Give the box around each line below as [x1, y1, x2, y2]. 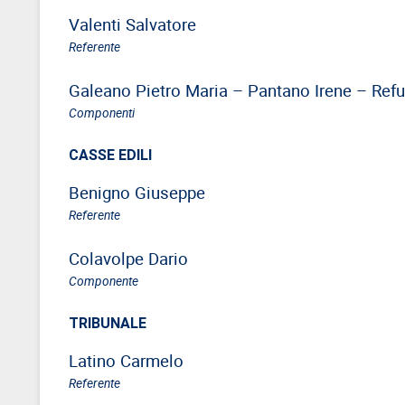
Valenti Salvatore [69, 12, 196, 35]
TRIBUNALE [69, 313, 146, 332]
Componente [69, 271, 138, 289]
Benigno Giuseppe [69, 180, 205, 203]
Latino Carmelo [69, 348, 184, 372]
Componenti [69, 103, 135, 121]
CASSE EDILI [69, 145, 152, 164]
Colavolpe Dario [69, 246, 188, 269]
